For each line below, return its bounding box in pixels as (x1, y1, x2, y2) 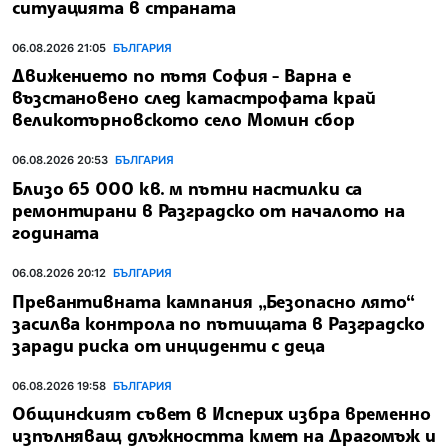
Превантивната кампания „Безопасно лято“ (12, 289, 416, 312)
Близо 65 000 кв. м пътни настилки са (12, 176, 363, 199)
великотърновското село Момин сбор (12, 108, 355, 131)
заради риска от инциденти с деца (12, 333, 325, 356)
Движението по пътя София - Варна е (12, 64, 351, 87)
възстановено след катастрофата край (12, 86, 376, 109)
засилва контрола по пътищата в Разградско (12, 311, 425, 334)
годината (12, 220, 100, 243)
